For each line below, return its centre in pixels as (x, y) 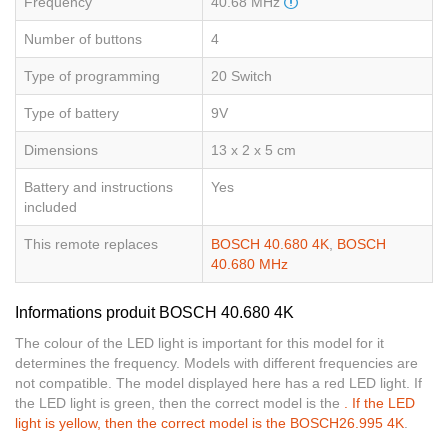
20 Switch (241, 76)
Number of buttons (83, 39)
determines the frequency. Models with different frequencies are (216, 363)
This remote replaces (91, 244)
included (50, 207)
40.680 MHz (249, 264)
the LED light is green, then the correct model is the (179, 403)
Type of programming (92, 76)
